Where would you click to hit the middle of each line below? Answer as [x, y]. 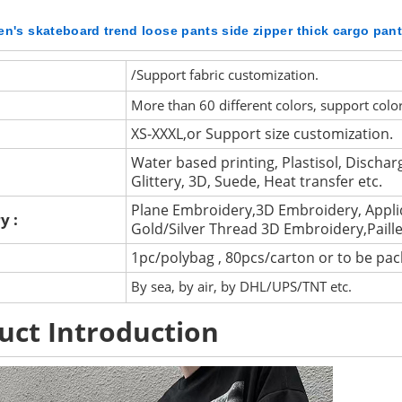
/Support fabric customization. [224, 74]
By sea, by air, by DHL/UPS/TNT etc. [241, 286]
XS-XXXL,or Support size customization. [262, 133]
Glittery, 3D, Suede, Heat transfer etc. [256, 181]
